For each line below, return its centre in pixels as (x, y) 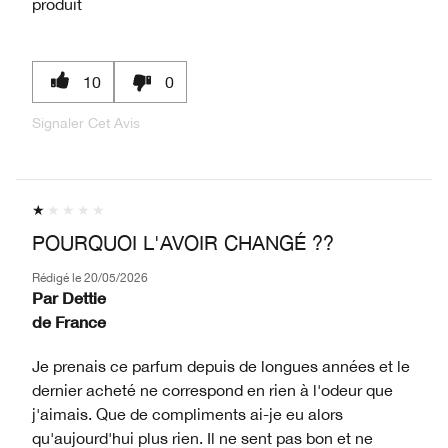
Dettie (84, 297)
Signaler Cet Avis (86, 122)
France (80, 321)
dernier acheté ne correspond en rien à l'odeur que (212, 389)
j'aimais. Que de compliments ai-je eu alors (187, 413)
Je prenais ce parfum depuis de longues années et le (221, 365)
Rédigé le (58, 277)
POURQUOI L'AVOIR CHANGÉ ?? (183, 242)
